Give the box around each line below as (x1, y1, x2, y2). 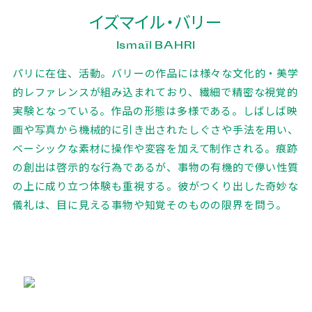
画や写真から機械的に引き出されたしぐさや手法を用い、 (12, 121, 299, 137)
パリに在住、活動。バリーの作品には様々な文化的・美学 (12, 65, 299, 81)
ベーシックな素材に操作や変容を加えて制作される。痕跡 (12, 140, 298, 156)
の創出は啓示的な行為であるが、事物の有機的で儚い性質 (12, 159, 299, 175)
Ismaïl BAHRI (116, 37, 196, 52)
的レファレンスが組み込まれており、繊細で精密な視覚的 (12, 84, 298, 100)
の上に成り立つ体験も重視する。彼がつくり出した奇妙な (12, 178, 299, 194)
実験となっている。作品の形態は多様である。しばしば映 (12, 102, 298, 118)
